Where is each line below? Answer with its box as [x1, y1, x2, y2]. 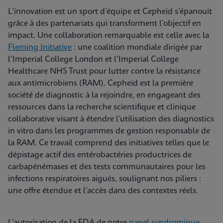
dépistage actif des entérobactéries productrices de [8, 151, 192, 159]
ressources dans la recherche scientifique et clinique [8, 103, 196, 111]
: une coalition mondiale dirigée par [72, 43, 202, 52]
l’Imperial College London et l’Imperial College [8, 55, 179, 64]
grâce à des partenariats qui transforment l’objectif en [8, 19, 201, 28]
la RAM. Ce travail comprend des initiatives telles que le [8, 139, 209, 147]
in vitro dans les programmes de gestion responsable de [8, 127, 210, 135]
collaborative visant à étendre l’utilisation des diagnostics [8, 115, 214, 123]
